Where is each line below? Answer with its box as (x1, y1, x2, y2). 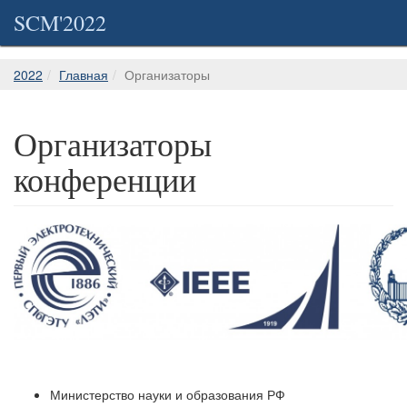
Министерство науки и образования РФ (50, 385, 285, 403)
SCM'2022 (14, 8, 106, 37)
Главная (59, 65, 108, 84)
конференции (14, 157, 196, 201)
